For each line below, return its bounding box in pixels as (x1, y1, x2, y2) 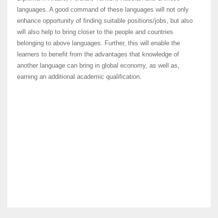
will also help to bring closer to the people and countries (17, 28, 173, 36)
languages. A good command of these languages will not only (17, 5, 189, 13)
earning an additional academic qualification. (17, 73, 142, 80)
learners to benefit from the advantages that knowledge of (17, 50, 179, 58)
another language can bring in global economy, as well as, (17, 61, 180, 69)
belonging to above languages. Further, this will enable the (17, 39, 180, 47)
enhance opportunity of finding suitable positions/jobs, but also (17, 17, 193, 24)
